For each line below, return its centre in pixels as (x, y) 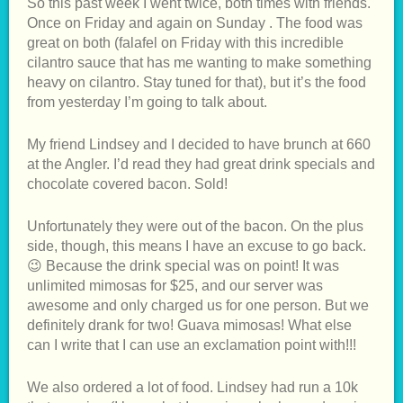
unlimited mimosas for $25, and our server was (175, 285)
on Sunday (231, 22)
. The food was (316, 22)
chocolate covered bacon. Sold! (127, 184)
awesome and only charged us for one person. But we (198, 305)
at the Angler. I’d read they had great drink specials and (201, 164)
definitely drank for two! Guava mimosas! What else (189, 325)
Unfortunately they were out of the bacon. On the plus (195, 226)
